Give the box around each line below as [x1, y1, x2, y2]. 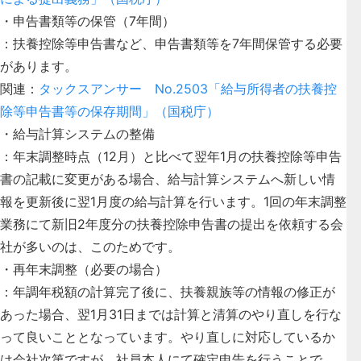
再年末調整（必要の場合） [13, 260, 168, 277]
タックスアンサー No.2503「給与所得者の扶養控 [39, 80, 337, 97]
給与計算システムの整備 [13, 125, 155, 142]
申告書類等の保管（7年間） [13, 12, 175, 29]
